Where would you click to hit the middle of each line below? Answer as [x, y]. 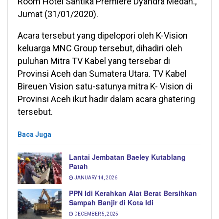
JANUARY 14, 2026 [95, 178]
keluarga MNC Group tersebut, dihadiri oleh [100, 48]
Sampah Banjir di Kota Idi [111, 203]
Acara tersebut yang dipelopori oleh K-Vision [103, 36]
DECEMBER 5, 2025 [96, 214]
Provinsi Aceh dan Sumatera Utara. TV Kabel [102, 74]
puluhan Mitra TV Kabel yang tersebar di [94, 61]
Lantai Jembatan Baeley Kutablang [127, 157]
